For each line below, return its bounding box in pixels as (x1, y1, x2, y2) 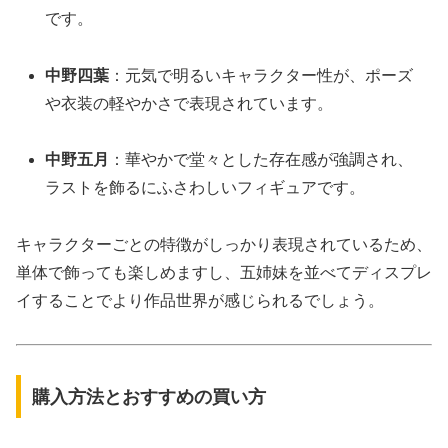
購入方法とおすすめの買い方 (31, 386, 266, 407)
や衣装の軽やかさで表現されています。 (45, 94, 334, 112)
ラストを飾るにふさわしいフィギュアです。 (45, 179, 366, 197)
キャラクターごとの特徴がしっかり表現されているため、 (16, 236, 432, 254)
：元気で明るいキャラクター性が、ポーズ (109, 66, 414, 84)
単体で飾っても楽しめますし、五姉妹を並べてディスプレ (16, 264, 432, 282)
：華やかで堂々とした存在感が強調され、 (109, 151, 414, 169)
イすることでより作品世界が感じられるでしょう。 (16, 292, 384, 310)
